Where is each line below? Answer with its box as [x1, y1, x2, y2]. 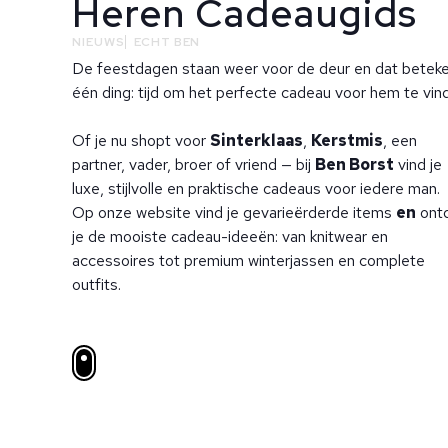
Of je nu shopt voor [72, 129, 210, 151]
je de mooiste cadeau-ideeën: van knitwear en [72, 225, 388, 247]
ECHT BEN [133, 33, 201, 50]
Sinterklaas [210, 129, 303, 151]
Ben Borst [315, 153, 394, 175]
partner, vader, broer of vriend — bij [72, 153, 315, 175]
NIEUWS [72, 33, 125, 50]
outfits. [72, 273, 121, 295]
